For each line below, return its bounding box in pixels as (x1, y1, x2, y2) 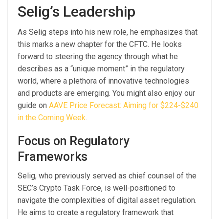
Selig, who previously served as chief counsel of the (18, 171, 197, 180)
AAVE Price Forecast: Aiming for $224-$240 (49, 100, 198, 110)
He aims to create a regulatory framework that (18, 207, 174, 217)
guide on (18, 100, 49, 110)
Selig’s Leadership (18, 2, 135, 20)
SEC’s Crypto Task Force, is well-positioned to (18, 183, 175, 193)
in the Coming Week (18, 112, 86, 122)
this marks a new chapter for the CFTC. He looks (18, 39, 182, 49)
